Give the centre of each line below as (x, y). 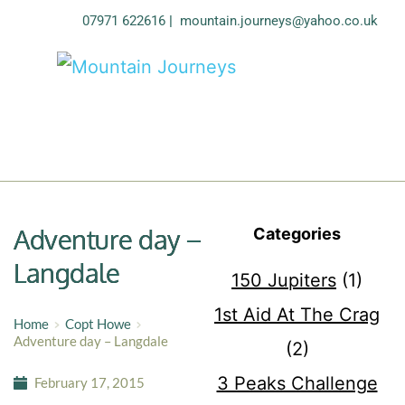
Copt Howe (98, 324)
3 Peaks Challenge (297, 384)
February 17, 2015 (89, 383)
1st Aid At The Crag (297, 315)
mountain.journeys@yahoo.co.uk (279, 21)
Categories (297, 234)
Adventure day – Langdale (91, 341)
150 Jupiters (284, 281)
